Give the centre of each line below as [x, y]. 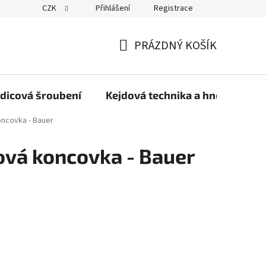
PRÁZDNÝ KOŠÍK [175, 46]
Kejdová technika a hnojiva [173, 95]
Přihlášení [113, 8]
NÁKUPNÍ [142, 60]
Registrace [173, 8]
